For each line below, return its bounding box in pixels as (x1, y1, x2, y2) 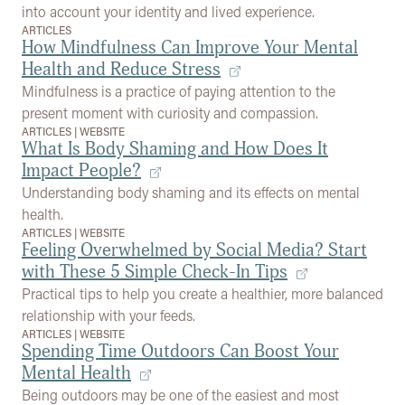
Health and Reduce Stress (22, 58, 221, 80)
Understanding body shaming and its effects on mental (22, 183, 360, 202)
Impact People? (22, 159, 141, 182)
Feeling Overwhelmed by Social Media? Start (22, 239, 367, 261)
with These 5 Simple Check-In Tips (22, 260, 287, 283)
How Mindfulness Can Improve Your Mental (22, 36, 358, 59)
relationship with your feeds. (22, 306, 195, 325)
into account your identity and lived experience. (22, 2, 315, 21)
